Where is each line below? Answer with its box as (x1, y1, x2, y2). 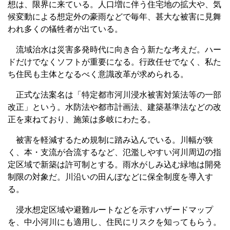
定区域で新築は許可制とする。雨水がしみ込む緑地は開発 (8, 160, 221, 169)
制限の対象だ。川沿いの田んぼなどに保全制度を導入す (8, 172, 213, 181)
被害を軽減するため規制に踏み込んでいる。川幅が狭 (8, 135, 213, 144)
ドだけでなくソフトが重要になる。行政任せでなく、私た (8, 57, 221, 66)
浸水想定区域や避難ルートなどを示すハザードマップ (8, 205, 213, 214)
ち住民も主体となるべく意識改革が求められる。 (8, 69, 188, 79)
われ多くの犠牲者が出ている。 (8, 24, 123, 33)
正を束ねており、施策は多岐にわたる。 (8, 114, 156, 124)
